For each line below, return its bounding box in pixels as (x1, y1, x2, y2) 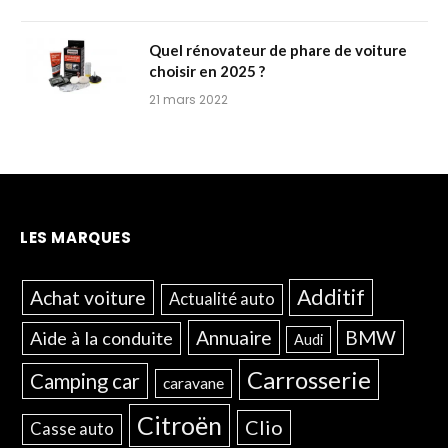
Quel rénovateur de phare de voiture (149, 40, 407, 59)
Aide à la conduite (29, 326, 173, 349)
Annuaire (195, 325, 272, 349)
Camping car (30, 368, 141, 393)
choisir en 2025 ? (149, 61, 265, 80)
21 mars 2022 (149, 90, 228, 108)
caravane (162, 373, 224, 392)
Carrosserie (246, 364, 371, 394)
